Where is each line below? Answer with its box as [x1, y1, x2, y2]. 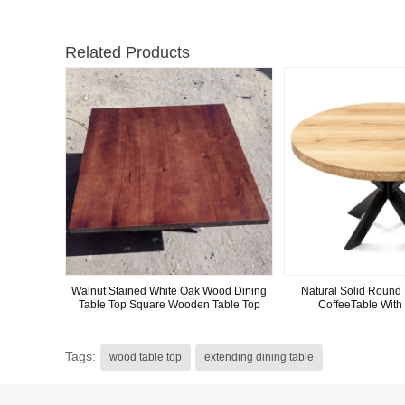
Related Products [65, 43, 190, 62]
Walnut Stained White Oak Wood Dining [71, 284, 268, 297]
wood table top [109, 350, 182, 363]
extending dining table [204, 350, 314, 363]
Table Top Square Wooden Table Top [78, 297, 260, 311]
